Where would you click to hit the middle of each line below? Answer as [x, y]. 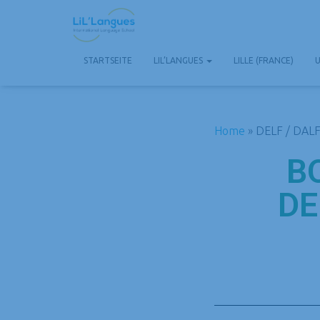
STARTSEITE [108, 60]
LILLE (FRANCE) [264, 60]
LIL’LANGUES [179, 60]
